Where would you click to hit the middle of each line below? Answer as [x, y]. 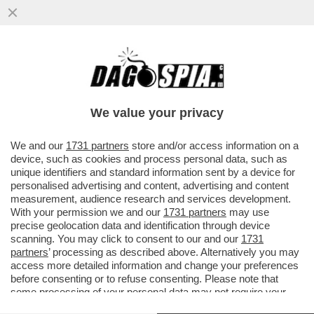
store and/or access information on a [214, 145]
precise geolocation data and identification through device [140, 225]
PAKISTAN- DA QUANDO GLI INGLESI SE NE [155, 85]
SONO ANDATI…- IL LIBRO [97, 100]
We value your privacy [157, 113]
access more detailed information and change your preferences [155, 265]
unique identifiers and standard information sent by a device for [153, 172]
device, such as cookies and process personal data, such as [149, 159]
